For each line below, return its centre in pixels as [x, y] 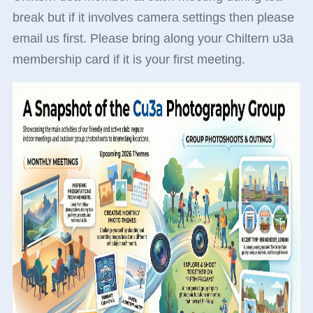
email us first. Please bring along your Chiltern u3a [153, 39]
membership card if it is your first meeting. [129, 60]
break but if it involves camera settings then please [153, 18]
